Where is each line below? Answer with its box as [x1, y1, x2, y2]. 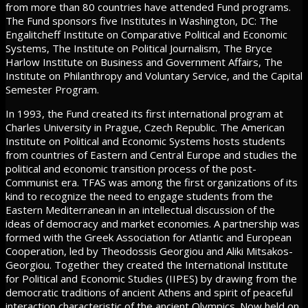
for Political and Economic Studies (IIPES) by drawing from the [5, 272, 297, 286]
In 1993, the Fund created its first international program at [5, 107, 283, 121]
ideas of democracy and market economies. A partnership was [5, 217, 300, 231]
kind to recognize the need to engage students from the [5, 189, 273, 203]
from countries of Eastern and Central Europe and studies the [5, 148, 297, 162]
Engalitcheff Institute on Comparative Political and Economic [5, 27, 287, 42]
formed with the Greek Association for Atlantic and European [5, 230, 291, 245]
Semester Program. [5, 82, 99, 97]
